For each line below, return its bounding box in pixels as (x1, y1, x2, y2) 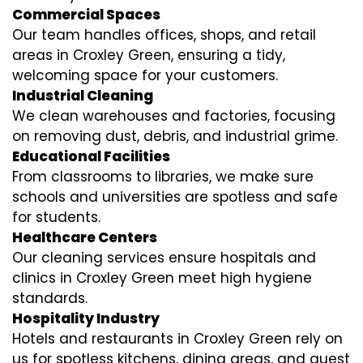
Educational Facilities (12, 147, 170, 167)
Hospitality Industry (12, 309, 160, 329)
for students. (12, 207, 100, 228)
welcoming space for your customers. (12, 66, 278, 86)
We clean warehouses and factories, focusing (12, 106, 335, 126)
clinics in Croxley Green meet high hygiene (12, 268, 312, 288)
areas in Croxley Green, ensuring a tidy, (12, 45, 285, 66)
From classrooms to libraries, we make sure (12, 167, 314, 187)
